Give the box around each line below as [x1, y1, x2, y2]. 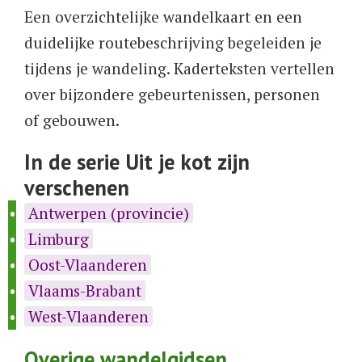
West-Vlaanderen [28, 306, 149, 327]
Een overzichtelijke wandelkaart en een [24, 6, 302, 27]
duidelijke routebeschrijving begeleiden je [24, 32, 322, 53]
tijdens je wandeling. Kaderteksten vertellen [24, 58, 335, 79]
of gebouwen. [24, 110, 120, 131]
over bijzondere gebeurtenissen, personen [24, 84, 320, 105]
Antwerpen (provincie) [28, 203, 189, 224]
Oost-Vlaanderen [28, 255, 147, 276]
